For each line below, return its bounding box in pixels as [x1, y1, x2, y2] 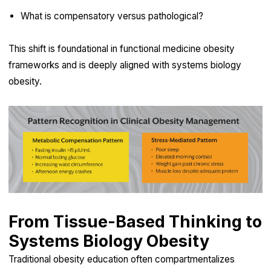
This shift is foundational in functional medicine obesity [8, 42, 235, 54]
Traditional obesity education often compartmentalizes [8, 253, 235, 266]
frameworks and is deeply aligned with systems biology [8, 59, 241, 71]
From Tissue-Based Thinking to [8, 212, 262, 232]
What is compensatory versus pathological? [20, 10, 203, 22]
